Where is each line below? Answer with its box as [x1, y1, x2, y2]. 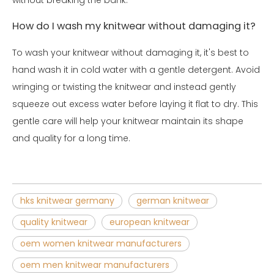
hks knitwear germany [20, 194, 114, 207]
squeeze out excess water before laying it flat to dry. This [12, 97, 258, 110]
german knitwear [136, 194, 209, 207]
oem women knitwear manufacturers [20, 237, 182, 250]
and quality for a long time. [12, 131, 130, 144]
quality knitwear [20, 215, 87, 228]
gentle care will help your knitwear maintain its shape [12, 114, 243, 127]
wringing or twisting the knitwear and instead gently [12, 80, 236, 93]
